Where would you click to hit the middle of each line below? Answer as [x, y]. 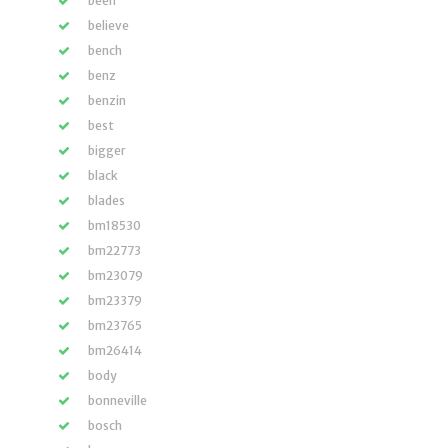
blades [106, 200]
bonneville [117, 400]
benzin [107, 100]
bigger [107, 150]
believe [108, 25]
